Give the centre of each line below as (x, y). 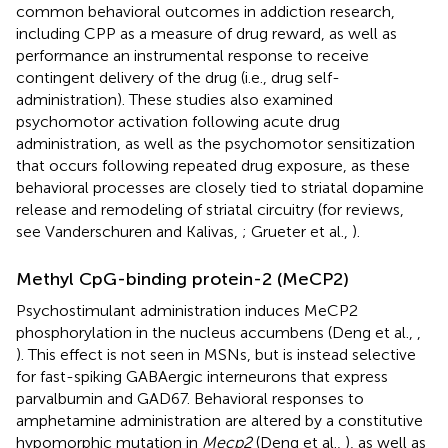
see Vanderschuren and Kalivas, (129, 231)
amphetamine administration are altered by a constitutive (219, 420)
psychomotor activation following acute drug (178, 121)
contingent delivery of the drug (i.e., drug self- (178, 77)
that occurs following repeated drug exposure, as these (213, 165)
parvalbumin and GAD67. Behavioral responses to (190, 398)
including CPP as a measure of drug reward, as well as (206, 33)
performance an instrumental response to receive (192, 55)
